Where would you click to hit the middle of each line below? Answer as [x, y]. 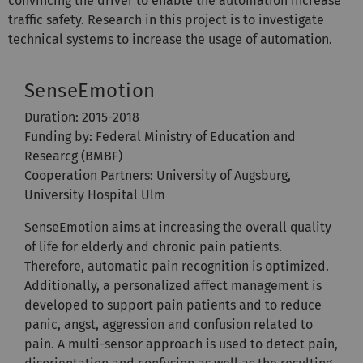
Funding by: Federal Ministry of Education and [160, 136]
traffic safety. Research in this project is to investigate [166, 19]
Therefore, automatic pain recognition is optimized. [177, 266]
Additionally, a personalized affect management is [173, 285]
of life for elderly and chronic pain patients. [153, 246]
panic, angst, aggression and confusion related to [169, 324]
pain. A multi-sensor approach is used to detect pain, [181, 344]
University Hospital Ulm [95, 194]
